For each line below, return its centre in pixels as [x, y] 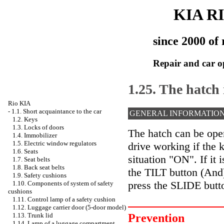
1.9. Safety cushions [39, 175]
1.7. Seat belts [31, 159]
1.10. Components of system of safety [63, 183]
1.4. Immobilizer [35, 135]
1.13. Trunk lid [33, 215]
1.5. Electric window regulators [54, 143]
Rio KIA [19, 103]
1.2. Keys [25, 119]
